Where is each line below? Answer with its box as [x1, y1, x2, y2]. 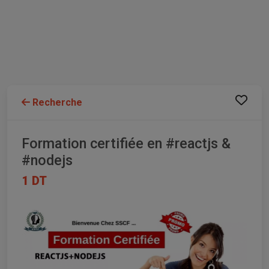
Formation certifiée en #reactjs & [22, 135, 231, 153]
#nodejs [22, 152, 73, 169]
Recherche [30, 97, 82, 109]
